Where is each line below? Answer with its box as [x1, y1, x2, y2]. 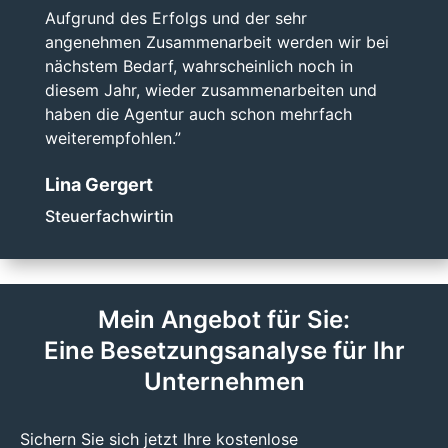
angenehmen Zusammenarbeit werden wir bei [44, 31, 389, 52]
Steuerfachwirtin [44, 205, 174, 226]
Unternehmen [143, 367, 305, 397]
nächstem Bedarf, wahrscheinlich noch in [44, 55, 353, 76]
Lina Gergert [44, 173, 153, 195]
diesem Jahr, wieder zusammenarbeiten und [44, 79, 377, 100]
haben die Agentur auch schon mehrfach [44, 103, 352, 124]
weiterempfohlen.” [44, 127, 181, 148]
